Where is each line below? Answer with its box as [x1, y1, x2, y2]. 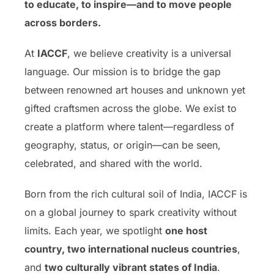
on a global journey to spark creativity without [24, 206, 237, 218]
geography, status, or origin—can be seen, [24, 138, 221, 151]
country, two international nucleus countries [24, 242, 237, 255]
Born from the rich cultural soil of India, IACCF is [24, 187, 247, 200]
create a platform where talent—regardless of [24, 120, 234, 133]
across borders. [24, 16, 101, 29]
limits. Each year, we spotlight [24, 224, 165, 237]
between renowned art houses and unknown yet [24, 83, 245, 96]
